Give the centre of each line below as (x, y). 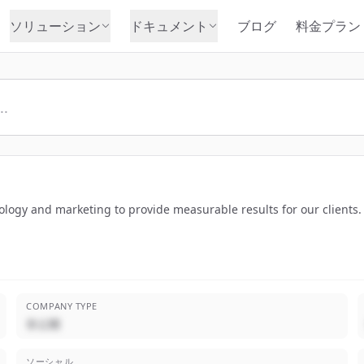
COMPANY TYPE (62, 306)
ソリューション (55, 26)
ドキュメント (169, 26)
